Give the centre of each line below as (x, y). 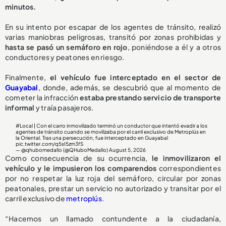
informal (20, 108)
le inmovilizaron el (186, 158)
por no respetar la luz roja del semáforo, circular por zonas (113, 178)
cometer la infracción (43, 98)
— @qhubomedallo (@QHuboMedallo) (63, 150)
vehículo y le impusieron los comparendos (81, 168)
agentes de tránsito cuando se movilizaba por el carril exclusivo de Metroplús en (111, 132)
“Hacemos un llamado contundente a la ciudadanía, (113, 219)
